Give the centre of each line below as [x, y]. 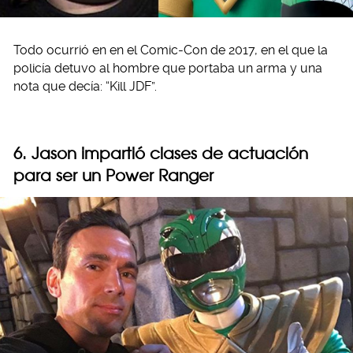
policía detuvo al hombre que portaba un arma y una [168, 68]
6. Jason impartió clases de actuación [161, 153]
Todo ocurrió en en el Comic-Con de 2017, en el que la [171, 50]
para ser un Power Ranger [113, 175]
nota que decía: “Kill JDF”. [85, 86]
